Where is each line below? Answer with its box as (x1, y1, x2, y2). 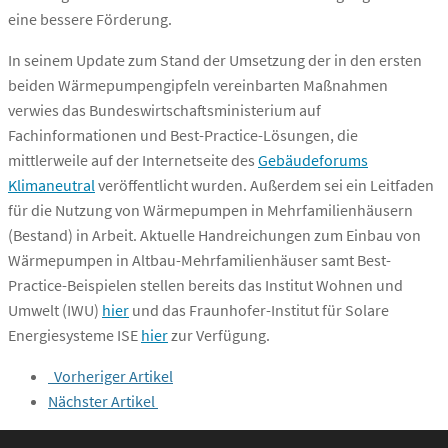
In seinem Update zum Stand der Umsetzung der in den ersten (8, 50, 422, 71)
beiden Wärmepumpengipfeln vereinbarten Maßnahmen (8, 75, 388, 96)
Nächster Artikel (48, 391, 158, 412)
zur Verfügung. (168, 325, 270, 346)
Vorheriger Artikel (48, 366, 173, 387)
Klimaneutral (8, 175, 95, 196)
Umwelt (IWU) (8, 300, 102, 321)
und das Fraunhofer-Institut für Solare (129, 300, 389, 321)
